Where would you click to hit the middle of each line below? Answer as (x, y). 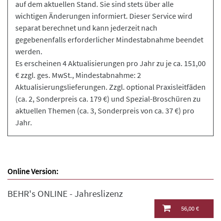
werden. (29, 51)
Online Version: (33, 171)
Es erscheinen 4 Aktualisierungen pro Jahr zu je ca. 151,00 (110, 63)
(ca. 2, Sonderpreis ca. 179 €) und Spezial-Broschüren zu (108, 99)
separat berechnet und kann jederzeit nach (86, 28)
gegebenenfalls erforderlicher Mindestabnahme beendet (109, 39)
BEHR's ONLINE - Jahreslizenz (65, 194)
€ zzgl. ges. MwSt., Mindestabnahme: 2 (78, 75)
